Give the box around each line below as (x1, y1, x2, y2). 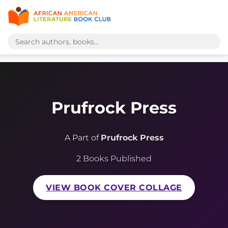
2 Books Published (76, 154, 152, 164)
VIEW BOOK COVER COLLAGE (46, 183, 182, 193)
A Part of (64, 133, 101, 143)
